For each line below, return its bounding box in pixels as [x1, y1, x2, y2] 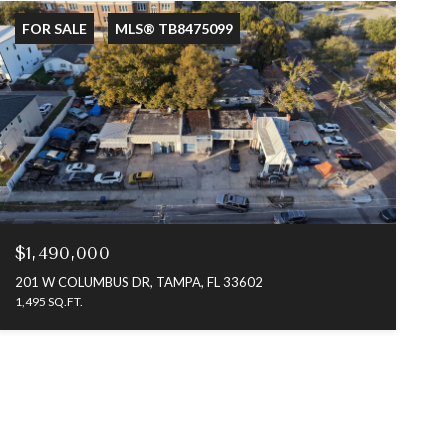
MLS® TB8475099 [114, 19, 233, 37]
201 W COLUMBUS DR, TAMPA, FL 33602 [14, 274, 263, 291]
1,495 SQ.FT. [14, 294, 83, 310]
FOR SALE [21, 19, 87, 37]
